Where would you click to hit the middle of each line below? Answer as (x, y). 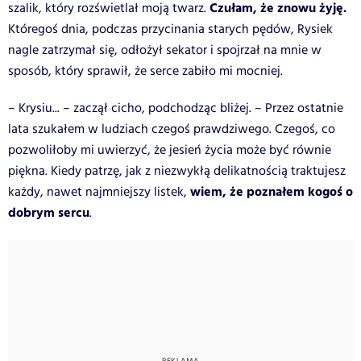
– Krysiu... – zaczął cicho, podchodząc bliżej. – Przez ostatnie (176, 108)
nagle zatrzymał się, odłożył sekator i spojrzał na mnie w (165, 50)
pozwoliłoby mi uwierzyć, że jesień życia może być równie (170, 150)
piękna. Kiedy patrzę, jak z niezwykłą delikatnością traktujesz (177, 171)
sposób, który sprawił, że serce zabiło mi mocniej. (145, 71)
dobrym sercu (49, 213)
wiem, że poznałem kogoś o (272, 192)
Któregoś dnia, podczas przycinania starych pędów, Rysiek (170, 29)
